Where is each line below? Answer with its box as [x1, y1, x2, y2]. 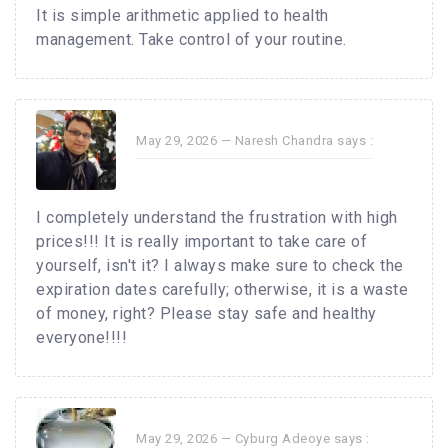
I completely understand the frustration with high [36, 208, 398, 228]
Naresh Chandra [234, 133, 334, 149]
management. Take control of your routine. [36, 30, 347, 50]
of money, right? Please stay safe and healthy [36, 304, 377, 324]
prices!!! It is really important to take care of [36, 232, 367, 252]
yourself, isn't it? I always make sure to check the [36, 256, 404, 276]
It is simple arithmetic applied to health [36, 6, 329, 26]
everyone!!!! [36, 328, 127, 348]
